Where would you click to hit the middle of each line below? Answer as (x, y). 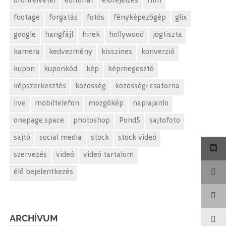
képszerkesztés (40, 86)
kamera (27, 52)
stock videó (137, 138)
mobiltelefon (57, 103)
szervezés (31, 155)
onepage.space (39, 121)
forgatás (64, 18)
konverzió (158, 52)
